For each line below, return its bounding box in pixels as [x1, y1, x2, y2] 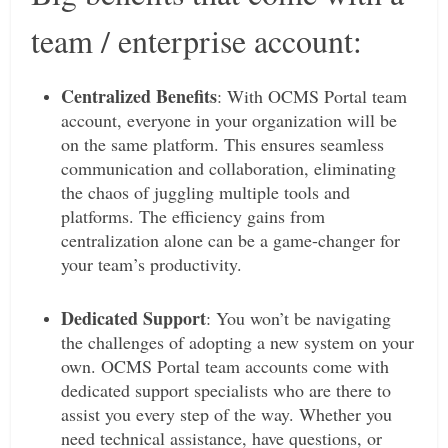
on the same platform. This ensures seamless [61, 131, 385, 156]
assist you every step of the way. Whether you [61, 401, 393, 426]
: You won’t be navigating [206, 305, 392, 330]
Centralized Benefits [61, 82, 218, 109]
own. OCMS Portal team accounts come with [61, 353, 390, 378]
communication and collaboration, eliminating [61, 155, 397, 180]
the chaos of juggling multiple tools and [61, 179, 351, 204]
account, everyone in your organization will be [61, 107, 398, 132]
